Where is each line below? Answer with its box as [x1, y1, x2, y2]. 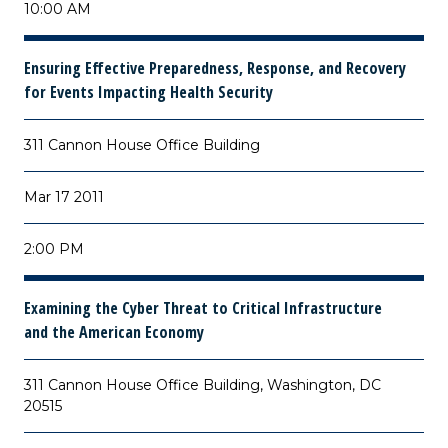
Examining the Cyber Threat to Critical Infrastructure [24, 297, 382, 319]
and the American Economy [24, 321, 204, 343]
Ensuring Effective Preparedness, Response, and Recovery [24, 57, 406, 79]
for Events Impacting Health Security [24, 81, 273, 103]
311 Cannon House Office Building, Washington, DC [24, 376, 381, 394]
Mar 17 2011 [24, 188, 104, 206]
